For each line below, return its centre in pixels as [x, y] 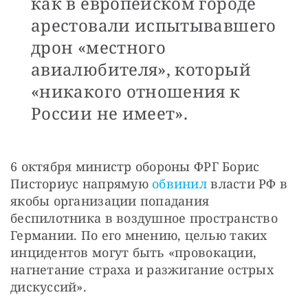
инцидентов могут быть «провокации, [134, 252]
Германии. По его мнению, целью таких [139, 235]
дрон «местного [99, 47]
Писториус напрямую [81, 183]
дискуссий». [48, 286]
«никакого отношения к [136, 91]
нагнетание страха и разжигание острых [142, 269]
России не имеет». [112, 113]
